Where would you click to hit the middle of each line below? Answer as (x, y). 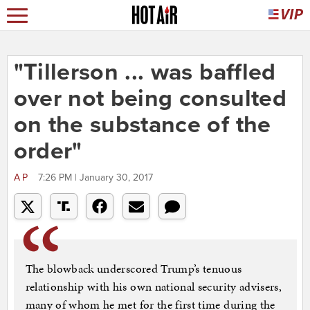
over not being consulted (150, 99)
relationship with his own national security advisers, (154, 287)
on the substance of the (142, 125)
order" (48, 152)
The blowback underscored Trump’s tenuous (134, 269)
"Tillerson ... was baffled (145, 73)
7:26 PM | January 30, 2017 (95, 178)
